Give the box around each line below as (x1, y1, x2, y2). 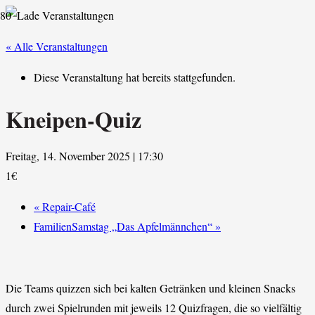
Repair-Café (39, 198, 96, 214)
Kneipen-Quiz (6, 102, 141, 136)
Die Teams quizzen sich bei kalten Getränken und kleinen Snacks (6, 280, 295, 295)
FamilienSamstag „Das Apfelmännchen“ (34, 218, 215, 233)
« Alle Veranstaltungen (6, 39, 108, 53)
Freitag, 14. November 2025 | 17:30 (6, 148, 163, 163)
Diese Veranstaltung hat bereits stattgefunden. (34, 70, 236, 84)
